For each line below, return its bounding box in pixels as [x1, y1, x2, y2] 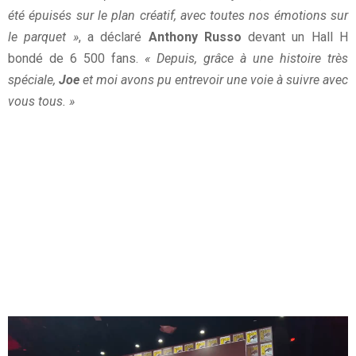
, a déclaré [78, 29, 149, 45]
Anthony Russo [148, 29, 242, 45]
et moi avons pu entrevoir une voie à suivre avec [79, 72, 348, 88]
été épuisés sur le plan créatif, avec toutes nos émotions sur [8, 8, 348, 24]
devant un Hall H [241, 29, 349, 45]
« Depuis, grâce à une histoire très [145, 51, 348, 67]
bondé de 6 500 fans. [8, 51, 145, 67]
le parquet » [8, 29, 79, 45]
